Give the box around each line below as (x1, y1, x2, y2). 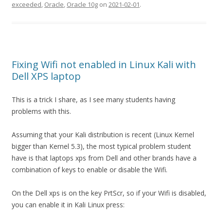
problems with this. (12, 107, 71, 116)
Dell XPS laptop (12, 70, 81, 83)
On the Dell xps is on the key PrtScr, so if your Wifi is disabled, (12, 188, 206, 198)
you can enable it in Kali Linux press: (12, 200, 125, 210)
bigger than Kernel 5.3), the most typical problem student (12, 142, 191, 151)
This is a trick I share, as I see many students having (12, 95, 175, 105)
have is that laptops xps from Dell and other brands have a (12, 153, 197, 163)
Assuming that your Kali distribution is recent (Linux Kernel (12, 130, 194, 140)
